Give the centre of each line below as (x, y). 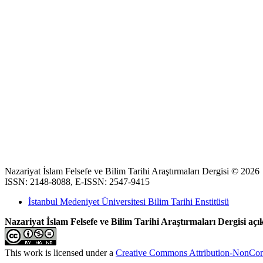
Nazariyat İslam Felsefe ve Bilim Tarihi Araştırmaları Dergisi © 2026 (132, 171)
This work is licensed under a (60, 252)
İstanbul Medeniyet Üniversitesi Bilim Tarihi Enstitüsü (129, 201)
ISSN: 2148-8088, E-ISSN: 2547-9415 (77, 181)
